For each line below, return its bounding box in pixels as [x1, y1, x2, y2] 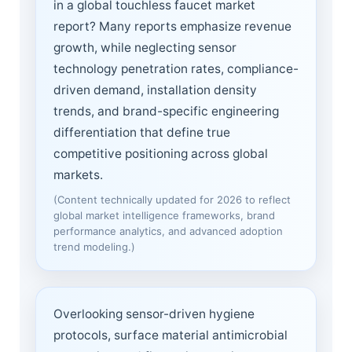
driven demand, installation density [53, 82, 257, 97]
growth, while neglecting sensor [53, 39, 236, 55]
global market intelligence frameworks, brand [53, 208, 275, 222]
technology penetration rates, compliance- [53, 60, 299, 76]
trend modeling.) [53, 240, 135, 253]
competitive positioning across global [53, 145, 268, 161]
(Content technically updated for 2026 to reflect [53, 192, 291, 206]
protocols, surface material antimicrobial [53, 327, 288, 343]
